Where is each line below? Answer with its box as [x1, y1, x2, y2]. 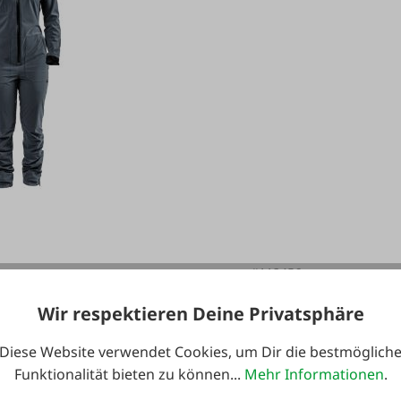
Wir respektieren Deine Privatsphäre [37, 302, 364, 327]
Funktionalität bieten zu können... [13, 364, 244, 385]
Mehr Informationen [243, 364, 384, 385]
